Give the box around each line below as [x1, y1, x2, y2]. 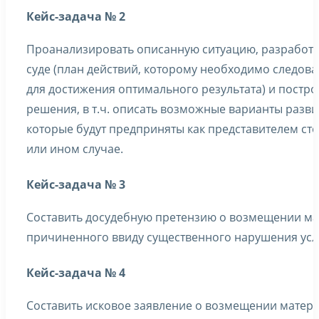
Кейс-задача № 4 [26, 265, 125, 281]
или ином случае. [26, 141, 123, 157]
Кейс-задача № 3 [26, 177, 125, 192]
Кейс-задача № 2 [26, 9, 125, 24]
